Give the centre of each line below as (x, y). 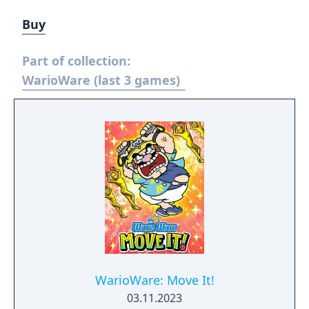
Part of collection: (76, 61)
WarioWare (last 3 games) (101, 80)
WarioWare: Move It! (154, 280)
